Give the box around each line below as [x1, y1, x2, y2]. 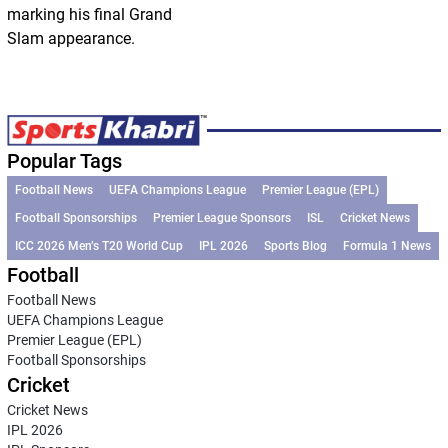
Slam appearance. [6, 28, 135, 48]
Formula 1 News [342, 239, 431, 254]
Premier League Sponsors [152, 211, 291, 226]
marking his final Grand [6, 4, 172, 24]
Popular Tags [6, 149, 122, 174]
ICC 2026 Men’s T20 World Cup [14, 239, 183, 254]
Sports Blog [263, 239, 327, 254]
